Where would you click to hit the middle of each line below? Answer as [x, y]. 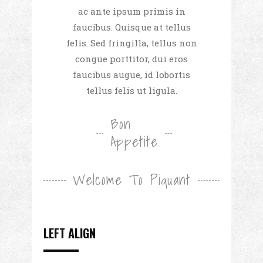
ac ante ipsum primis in [131, 11]
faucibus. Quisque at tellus [131, 27]
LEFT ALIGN [70, 233]
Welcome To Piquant [131, 180]
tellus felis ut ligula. [131, 91]
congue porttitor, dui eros [131, 59]
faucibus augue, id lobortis [131, 75]
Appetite [134, 142]
